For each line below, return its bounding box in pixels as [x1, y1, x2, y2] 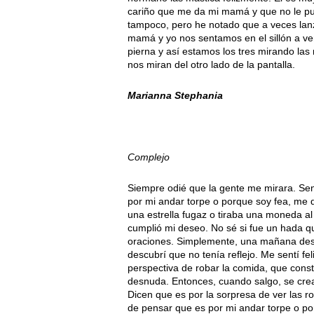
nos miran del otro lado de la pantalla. [128, 59, 295, 71]
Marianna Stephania [128, 90, 223, 102]
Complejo [128, 151, 170, 163]
